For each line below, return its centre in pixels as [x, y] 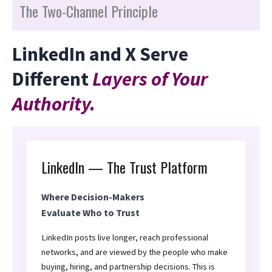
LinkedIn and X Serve [100, 54]
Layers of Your [150, 79]
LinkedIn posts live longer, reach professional [125, 238]
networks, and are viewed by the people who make [134, 252]
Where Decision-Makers [93, 197]
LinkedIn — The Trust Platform [124, 167]
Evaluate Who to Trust [90, 213]
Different [52, 79]
